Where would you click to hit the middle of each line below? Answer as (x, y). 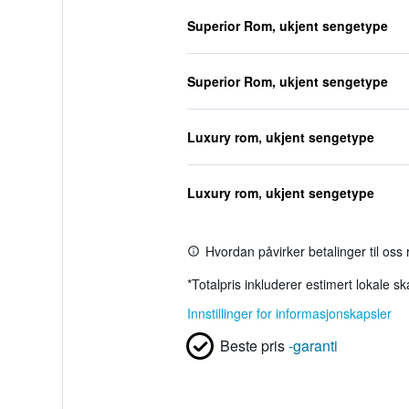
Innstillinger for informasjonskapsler (289, 313)
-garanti (313, 346)
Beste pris (252, 346)
